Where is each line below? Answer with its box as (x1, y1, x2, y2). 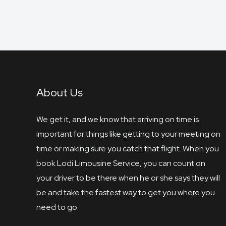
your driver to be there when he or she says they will (36, 173, 220, 184)
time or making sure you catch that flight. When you (36, 143, 219, 154)
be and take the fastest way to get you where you (36, 187, 215, 198)
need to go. (36, 202, 79, 213)
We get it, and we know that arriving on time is (36, 114, 199, 125)
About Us (36, 85, 83, 100)
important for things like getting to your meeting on (36, 129, 220, 140)
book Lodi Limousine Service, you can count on (36, 158, 205, 169)
